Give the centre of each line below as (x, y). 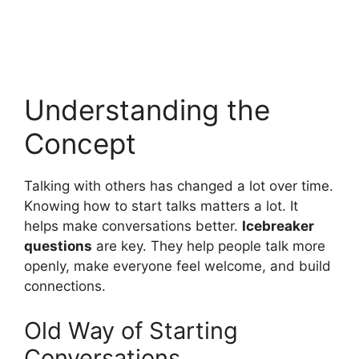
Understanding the (147, 110)
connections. (65, 286)
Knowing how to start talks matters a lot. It (161, 206)
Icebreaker (278, 226)
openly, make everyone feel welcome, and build (177, 266)
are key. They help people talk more (209, 246)
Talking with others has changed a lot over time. (179, 186)
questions (58, 246)
